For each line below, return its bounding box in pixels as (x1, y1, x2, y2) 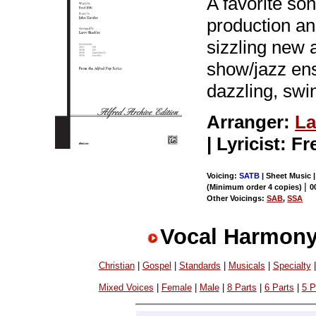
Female (161, 281, 192, 293)
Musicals (228, 260, 265, 272)
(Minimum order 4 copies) (207, 182, 305, 191)
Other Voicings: (207, 193, 267, 202)
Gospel (142, 260, 171, 272)
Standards (178, 260, 221, 272)
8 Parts (226, 281, 257, 293)
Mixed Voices (98, 281, 154, 293)
